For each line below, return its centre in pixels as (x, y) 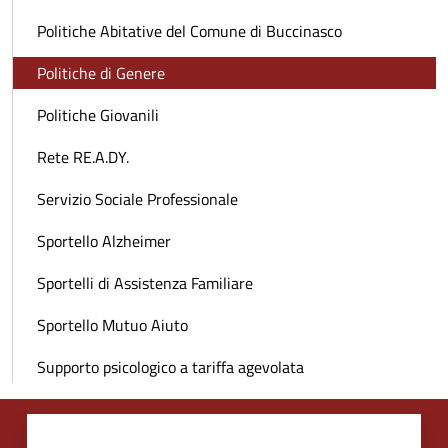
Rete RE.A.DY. (83, 157)
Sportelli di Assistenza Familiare (145, 283)
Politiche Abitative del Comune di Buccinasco (189, 31)
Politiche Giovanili (98, 115)
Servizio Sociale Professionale (137, 199)
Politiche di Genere (101, 73)
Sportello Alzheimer (104, 241)
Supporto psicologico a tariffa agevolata (170, 367)
